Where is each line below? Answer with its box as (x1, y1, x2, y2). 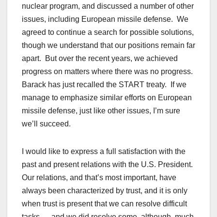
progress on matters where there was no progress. (22, 67, 195, 76)
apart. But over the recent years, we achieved (22, 54, 178, 63)
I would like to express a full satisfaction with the (22, 147, 186, 156)
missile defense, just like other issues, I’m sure (22, 107, 180, 115)
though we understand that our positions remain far (22, 41, 195, 50)
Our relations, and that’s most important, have (22, 173, 176, 182)
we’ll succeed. (22, 120, 71, 128)
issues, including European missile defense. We (22, 15, 188, 24)
